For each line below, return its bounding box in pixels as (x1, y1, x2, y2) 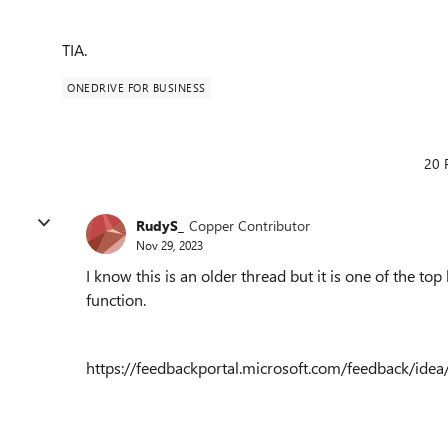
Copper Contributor (189, 215, 310, 235)
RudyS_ (136, 215, 184, 235)
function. (86, 289, 146, 310)
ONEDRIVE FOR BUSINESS (67, 80, 206, 95)
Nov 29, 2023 (136, 236, 203, 253)
